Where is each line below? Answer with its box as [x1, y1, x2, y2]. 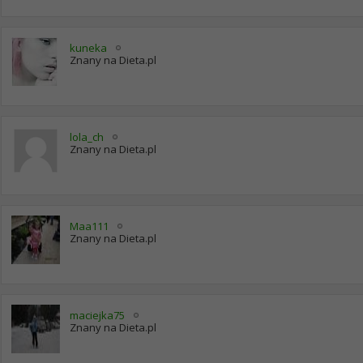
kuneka [70, 41, 107, 55]
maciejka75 [70, 308, 125, 322]
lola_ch [70, 130, 104, 144]
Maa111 [70, 219, 109, 233]
